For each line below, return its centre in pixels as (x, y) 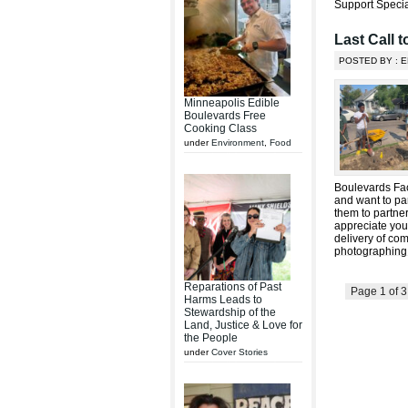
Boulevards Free (225, 116)
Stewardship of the (230, 312)
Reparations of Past (233, 287)
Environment (238, 143)
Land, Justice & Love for (243, 325)
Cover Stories (240, 352)
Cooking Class (220, 128)
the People (211, 338)
